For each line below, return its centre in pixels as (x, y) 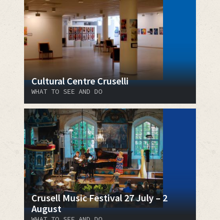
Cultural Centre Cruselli (80, 81)
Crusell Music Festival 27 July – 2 (99, 197)
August (48, 208)
